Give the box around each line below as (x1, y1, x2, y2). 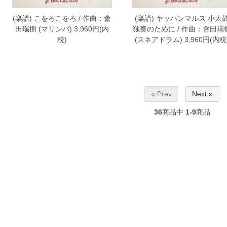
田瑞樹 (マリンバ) (15, 24, 72, 33)
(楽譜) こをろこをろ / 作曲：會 (13, 14, 111, 22)
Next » (192, 90, 213, 98)
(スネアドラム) (134, 35, 182, 44)
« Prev (151, 90, 172, 98)
